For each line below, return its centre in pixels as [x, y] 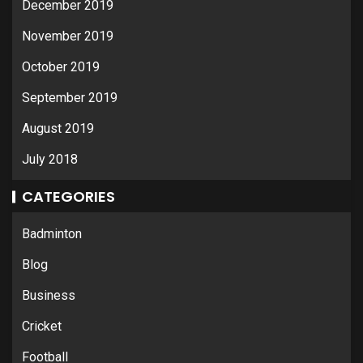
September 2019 [70, 97]
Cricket [42, 326]
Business [49, 295]
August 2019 [58, 128]
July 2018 [50, 159]
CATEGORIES [68, 196]
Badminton [52, 233]
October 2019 [61, 66]
